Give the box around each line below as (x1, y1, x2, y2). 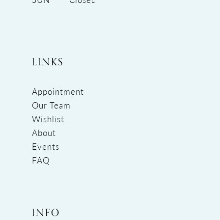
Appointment (31, 85, 84, 98)
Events (31, 140, 59, 153)
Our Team (31, 99, 71, 111)
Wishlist (31, 113, 64, 125)
